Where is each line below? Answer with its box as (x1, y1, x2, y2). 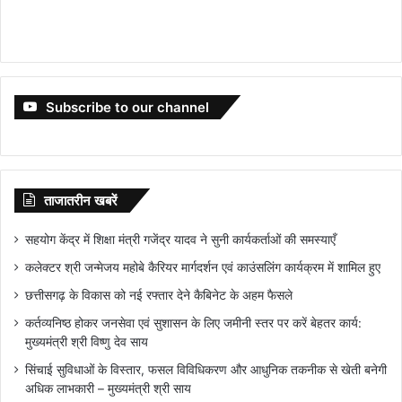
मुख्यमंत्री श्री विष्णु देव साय (25, 335, 148, 350)
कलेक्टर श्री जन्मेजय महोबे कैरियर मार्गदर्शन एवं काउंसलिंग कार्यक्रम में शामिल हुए (25, 260, 384, 275)
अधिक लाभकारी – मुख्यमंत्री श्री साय (25, 381, 191, 397)
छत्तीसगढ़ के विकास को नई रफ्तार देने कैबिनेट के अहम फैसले (25, 288, 293, 303)
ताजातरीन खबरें (44, 192, 118, 210)
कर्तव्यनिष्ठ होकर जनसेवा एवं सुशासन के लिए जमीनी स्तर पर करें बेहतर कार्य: (25, 316, 362, 331)
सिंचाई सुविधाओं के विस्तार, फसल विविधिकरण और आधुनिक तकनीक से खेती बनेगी (25, 363, 387, 378)
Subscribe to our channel (46, 99, 209, 117)
